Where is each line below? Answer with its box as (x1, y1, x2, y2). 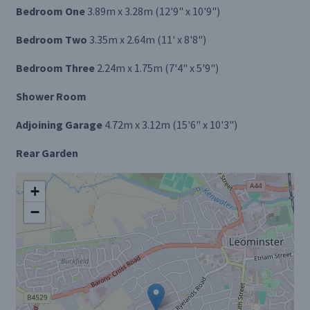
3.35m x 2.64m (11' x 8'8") (89, 32, 206, 46)
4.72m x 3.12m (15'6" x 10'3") (104, 117, 237, 131)
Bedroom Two (15, 32, 87, 46)
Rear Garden (15, 145, 78, 160)
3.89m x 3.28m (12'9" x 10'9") (86, 3, 220, 18)
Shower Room (15, 89, 86, 103)
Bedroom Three (15, 60, 95, 75)
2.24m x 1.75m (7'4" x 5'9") (96, 60, 219, 75)
